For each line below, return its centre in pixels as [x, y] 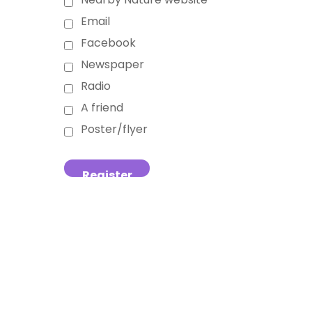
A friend [102, 107]
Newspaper [112, 64]
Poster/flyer [114, 129]
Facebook [108, 42]
